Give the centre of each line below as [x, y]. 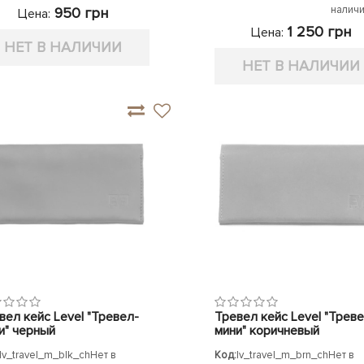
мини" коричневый [266, 330]
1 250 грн [317, 32]
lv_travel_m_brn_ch [282, 355]
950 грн [80, 13]
